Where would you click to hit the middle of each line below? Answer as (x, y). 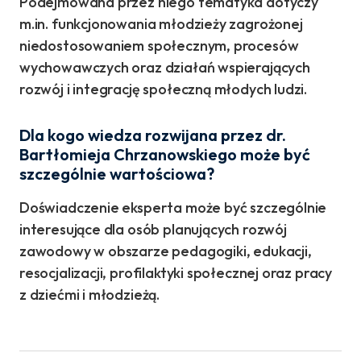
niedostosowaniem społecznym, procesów (159, 46)
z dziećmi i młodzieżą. (90, 295)
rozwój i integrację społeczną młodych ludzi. (164, 89)
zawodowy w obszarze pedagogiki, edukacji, (166, 251)
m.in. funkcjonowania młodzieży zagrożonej (161, 24)
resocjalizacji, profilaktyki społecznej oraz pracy (176, 273)
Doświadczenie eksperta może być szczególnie (173, 208)
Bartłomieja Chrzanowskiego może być (165, 155)
